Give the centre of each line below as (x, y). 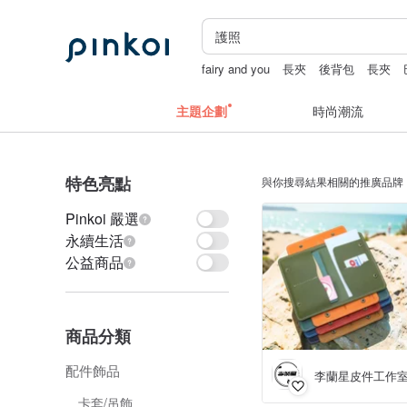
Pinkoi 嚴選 (102, 218)
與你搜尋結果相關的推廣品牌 (333, 181)
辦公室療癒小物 (243, 87)
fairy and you (236, 69)
